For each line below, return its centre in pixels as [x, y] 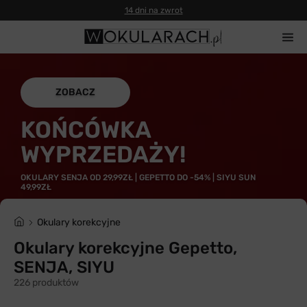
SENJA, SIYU [64, 267]
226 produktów [46, 283]
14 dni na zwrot [153, 10]
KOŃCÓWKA [86, 130]
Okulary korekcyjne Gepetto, [125, 248]
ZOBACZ [75, 92]
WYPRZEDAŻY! [103, 155]
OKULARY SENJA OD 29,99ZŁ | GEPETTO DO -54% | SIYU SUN [138, 177]
